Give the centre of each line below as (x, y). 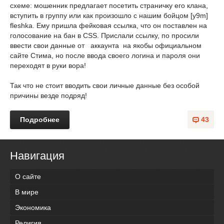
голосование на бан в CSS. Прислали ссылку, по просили (104, 35)
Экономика (33, 208)
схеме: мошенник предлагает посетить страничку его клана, (109, 5)
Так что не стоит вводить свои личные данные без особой (105, 85)
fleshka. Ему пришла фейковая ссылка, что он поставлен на (108, 25)
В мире (27, 192)
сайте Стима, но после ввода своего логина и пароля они (105, 55)
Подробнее (40, 119)
